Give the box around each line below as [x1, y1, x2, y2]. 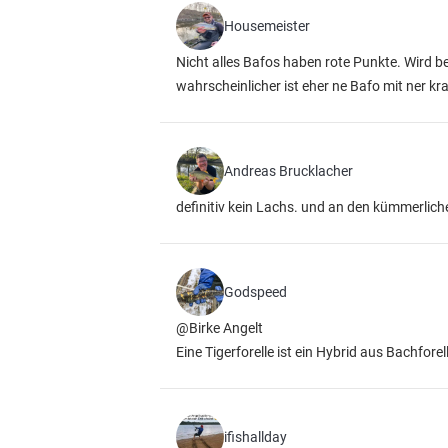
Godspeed [224, 284, 287, 300]
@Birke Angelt [176, 320, 263, 336]
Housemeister [224, 18, 310, 34]
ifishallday [224, 429, 287, 445]
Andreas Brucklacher [224, 163, 353, 179]
